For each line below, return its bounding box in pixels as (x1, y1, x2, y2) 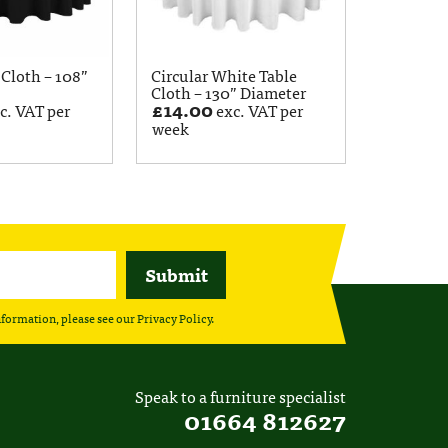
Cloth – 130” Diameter (150, 79, 306, 105)
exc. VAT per (213, 97, 304, 123)
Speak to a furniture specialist (134, 383, 346, 410)
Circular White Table (150, 62, 297, 88)
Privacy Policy (136, 308, 211, 329)
